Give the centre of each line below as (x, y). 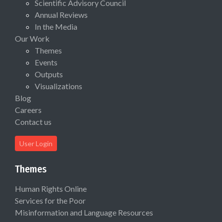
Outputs (49, 74)
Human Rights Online (51, 189)
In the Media (56, 27)
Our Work (32, 39)
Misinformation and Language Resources (84, 213)
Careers (28, 110)
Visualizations (58, 86)
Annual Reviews (61, 15)
